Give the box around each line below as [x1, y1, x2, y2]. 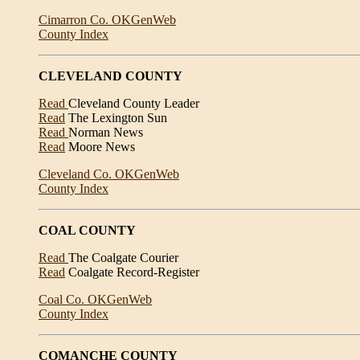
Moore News [65, 140, 135, 153]
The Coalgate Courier [68, 251, 178, 264]
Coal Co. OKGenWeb [39, 292, 152, 306]
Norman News [68, 125, 143, 139]
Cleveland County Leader [68, 96, 199, 110]
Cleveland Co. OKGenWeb [39, 167, 179, 181]
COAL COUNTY [39, 223, 136, 237]
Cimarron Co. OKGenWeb [39, 13, 176, 27]
